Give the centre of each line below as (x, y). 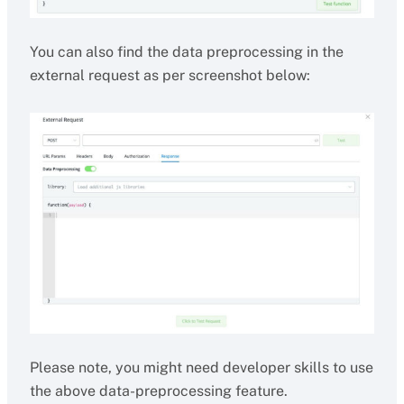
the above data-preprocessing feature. (158, 391)
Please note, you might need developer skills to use (201, 367)
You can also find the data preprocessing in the (186, 52)
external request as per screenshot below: (170, 75)
